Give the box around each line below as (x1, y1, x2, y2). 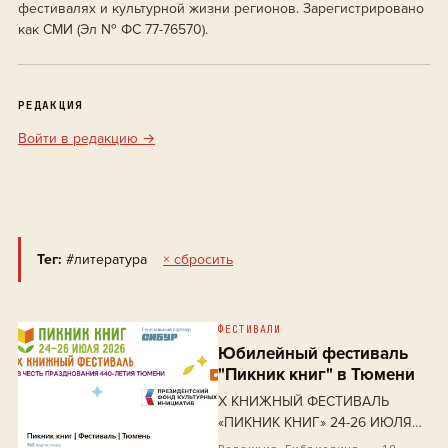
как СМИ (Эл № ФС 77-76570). (18, 21, 208, 38)
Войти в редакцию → (18, 130, 155, 147)
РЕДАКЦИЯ (18, 98, 83, 112)
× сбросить (163, 251, 233, 268)
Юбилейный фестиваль (218, 343, 408, 364)
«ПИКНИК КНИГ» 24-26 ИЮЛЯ (218, 414, 412, 431)
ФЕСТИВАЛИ (218, 323, 281, 336)
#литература (62, 251, 151, 268)
